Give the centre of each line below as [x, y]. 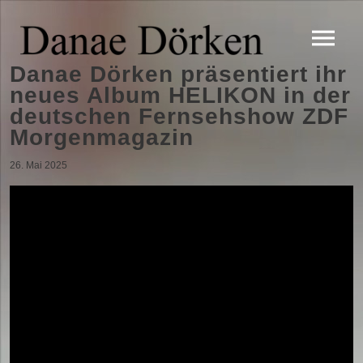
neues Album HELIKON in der [180, 95]
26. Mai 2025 [38, 165]
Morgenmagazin [102, 137]
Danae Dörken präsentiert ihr [178, 74]
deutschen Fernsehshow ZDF [179, 116]
